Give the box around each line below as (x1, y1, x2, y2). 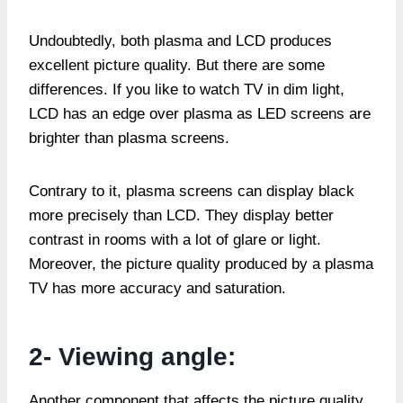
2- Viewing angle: (29, 342, 257, 371)
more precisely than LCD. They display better (29, 206, 334, 224)
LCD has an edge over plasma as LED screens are (29, 104, 371, 122)
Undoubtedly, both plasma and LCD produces (29, 31, 332, 49)
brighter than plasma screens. (29, 129, 229, 147)
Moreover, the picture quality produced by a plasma (29, 255, 373, 273)
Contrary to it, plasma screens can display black (29, 182, 354, 200)
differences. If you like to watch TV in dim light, (29, 80, 345, 98)
